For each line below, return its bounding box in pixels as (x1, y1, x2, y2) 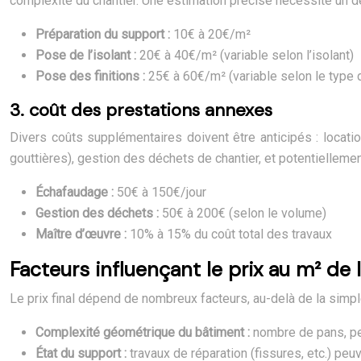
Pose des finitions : (35, 68, 148, 84)
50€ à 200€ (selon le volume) (162, 205, 326, 221)
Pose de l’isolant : (35, 48, 139, 63)
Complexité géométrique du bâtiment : (35, 325, 253, 340)
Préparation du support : (35, 27, 173, 42)
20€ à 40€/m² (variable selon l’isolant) (139, 48, 354, 63)
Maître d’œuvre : (35, 226, 130, 242)
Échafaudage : (35, 185, 117, 200)
